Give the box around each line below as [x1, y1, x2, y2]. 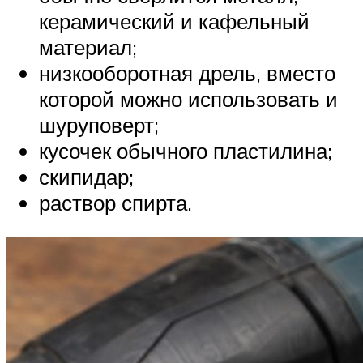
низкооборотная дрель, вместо [39, 59, 335, 86]
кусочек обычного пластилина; [39, 137, 332, 164]
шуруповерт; [39, 111, 159, 138]
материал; [39, 33, 137, 60]
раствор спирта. [39, 189, 192, 216]
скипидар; [39, 163, 134, 190]
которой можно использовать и [39, 85, 338, 112]
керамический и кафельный [39, 7, 310, 34]
